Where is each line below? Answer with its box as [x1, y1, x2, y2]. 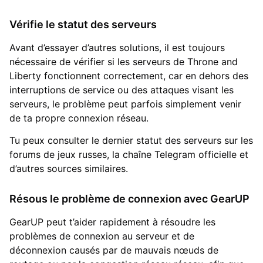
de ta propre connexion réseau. [9, 112, 149, 124]
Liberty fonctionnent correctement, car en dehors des [9, 70, 248, 82]
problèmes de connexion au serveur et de [9, 230, 194, 242]
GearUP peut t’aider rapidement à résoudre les [9, 216, 215, 228]
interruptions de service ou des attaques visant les [9, 84, 234, 96]
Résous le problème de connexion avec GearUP [9, 193, 249, 205]
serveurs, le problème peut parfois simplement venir [9, 98, 241, 110]
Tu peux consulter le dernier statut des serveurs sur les [9, 134, 253, 147]
